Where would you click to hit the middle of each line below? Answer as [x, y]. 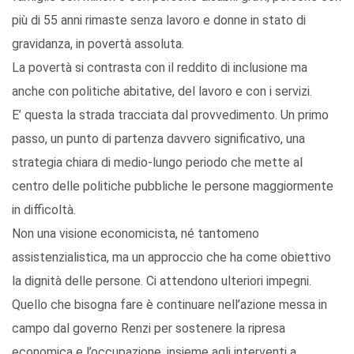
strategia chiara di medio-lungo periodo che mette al [157, 163]
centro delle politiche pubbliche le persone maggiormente [173, 186]
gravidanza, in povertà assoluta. [98, 44]
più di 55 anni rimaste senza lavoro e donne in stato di [159, 21]
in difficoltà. [44, 210]
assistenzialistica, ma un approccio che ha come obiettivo [171, 258]
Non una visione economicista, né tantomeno [136, 234]
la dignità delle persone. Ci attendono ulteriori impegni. [162, 281]
